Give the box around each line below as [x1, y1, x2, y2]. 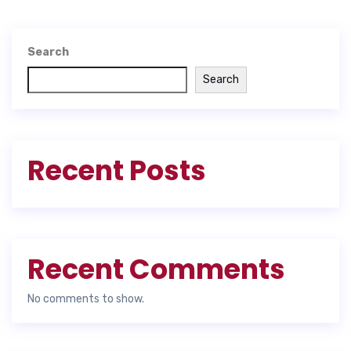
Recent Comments [27, 249, 285, 288]
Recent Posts [27, 150, 206, 190]
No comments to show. [27, 291, 144, 306]
